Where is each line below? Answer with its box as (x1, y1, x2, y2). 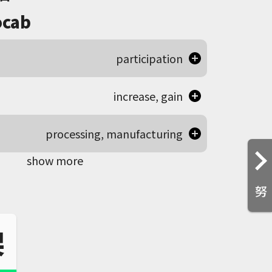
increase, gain (113, 88, 183, 104)
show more (27, 152, 83, 168)
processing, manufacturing (45, 126, 183, 141)
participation (115, 50, 183, 66)
